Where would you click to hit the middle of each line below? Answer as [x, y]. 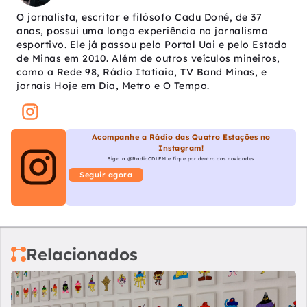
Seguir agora [106, 175]
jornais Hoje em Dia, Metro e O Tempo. [113, 86]
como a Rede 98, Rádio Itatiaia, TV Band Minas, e [142, 72]
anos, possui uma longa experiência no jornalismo [142, 31]
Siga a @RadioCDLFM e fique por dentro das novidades [181, 159]
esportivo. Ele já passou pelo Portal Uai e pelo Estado [152, 45]
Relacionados [82, 255]
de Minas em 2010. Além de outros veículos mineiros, [148, 59]
